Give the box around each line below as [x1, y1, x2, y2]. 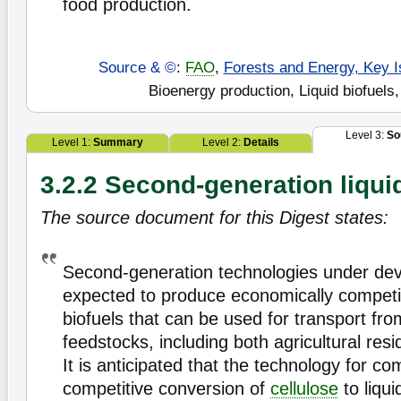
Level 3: [345, 129, 387, 141]
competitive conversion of [63, 379, 270, 398]
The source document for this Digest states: [40, 208, 388, 227]
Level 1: [52, 136, 93, 149]
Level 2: [202, 136, 243, 149]
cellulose [270, 379, 338, 398]
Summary [93, 136, 143, 149]
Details [243, 136, 279, 149]
